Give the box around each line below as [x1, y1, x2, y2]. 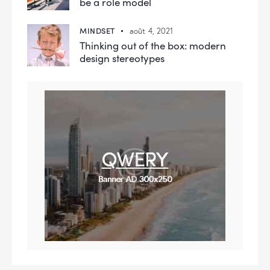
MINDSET [80, 24, 115, 36]
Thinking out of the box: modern [80, 37, 226, 52]
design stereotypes [80, 50, 165, 65]
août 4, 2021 [130, 25, 174, 36]
